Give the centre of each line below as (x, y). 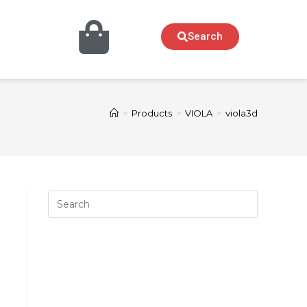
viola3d (242, 113)
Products (152, 113)
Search (205, 36)
